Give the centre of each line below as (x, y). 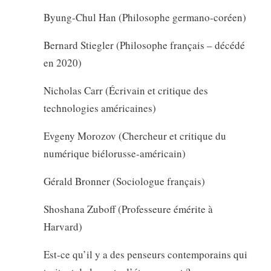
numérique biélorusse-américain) (114, 153)
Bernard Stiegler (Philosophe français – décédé (144, 45)
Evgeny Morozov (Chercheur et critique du (135, 135)
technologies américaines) (100, 108)
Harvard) (63, 226)
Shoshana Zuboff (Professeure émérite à (128, 209)
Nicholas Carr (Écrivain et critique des (126, 90)
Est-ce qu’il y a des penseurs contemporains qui (145, 254)
